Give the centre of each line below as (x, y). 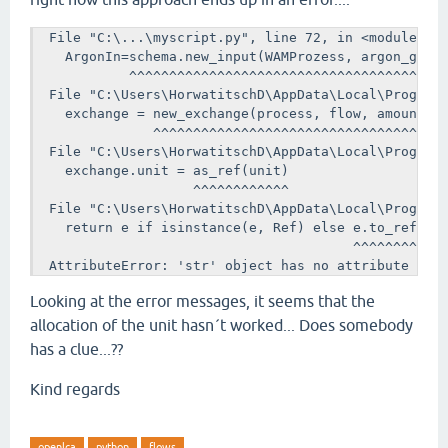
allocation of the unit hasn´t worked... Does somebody (221, 325)
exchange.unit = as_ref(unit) (161, 170)
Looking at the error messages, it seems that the (202, 301)
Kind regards (75, 389)
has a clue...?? (76, 349)
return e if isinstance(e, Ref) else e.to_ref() (233, 227)
